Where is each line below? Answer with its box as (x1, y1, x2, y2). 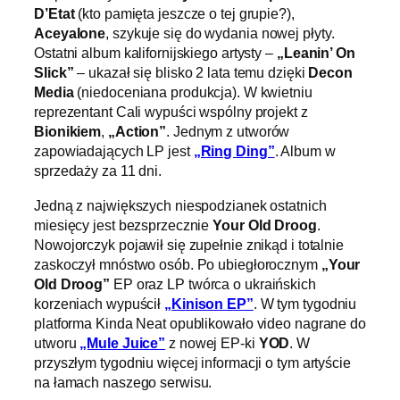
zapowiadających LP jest (34, 143, 194, 160)
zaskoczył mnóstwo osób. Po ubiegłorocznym (34, 255, 321, 272)
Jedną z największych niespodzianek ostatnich (34, 196, 327, 213)
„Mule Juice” (79, 334, 166, 351)
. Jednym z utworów (166, 123, 290, 140)
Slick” (34, 64, 74, 81)
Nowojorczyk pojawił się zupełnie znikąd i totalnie (34, 236, 344, 253)
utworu (34, 334, 80, 351)
